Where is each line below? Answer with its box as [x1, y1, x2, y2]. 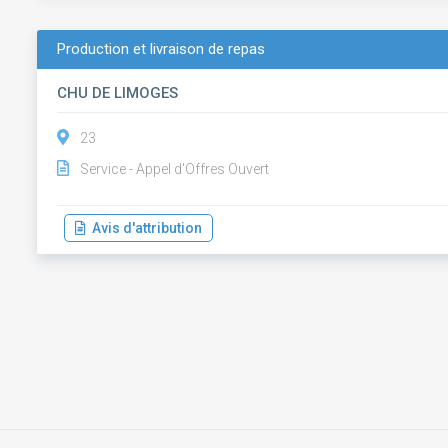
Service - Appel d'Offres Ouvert [80, 161, 270, 177]
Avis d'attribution [86, 220, 203, 236]
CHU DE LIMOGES [57, 84, 179, 102]
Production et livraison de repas [57, 40, 266, 58]
